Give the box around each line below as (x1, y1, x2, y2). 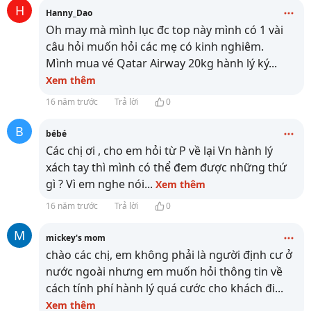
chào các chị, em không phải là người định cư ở (46, 247, 292, 262)
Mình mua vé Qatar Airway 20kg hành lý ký (46, 56, 269, 71)
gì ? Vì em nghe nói (46, 176, 144, 192)
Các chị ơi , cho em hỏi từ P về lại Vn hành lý (46, 143, 273, 158)
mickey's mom (46, 232, 106, 244)
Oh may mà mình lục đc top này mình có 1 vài (46, 22, 283, 37)
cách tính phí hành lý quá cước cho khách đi (46, 280, 275, 296)
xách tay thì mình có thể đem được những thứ (46, 160, 287, 175)
